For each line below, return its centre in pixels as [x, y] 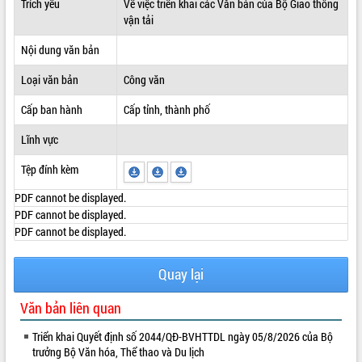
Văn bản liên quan [71, 307]
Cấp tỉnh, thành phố [166, 109]
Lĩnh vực [39, 139]
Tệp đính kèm [49, 169]
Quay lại [181, 274]
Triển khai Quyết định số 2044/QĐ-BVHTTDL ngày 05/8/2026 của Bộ [183, 336]
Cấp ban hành [51, 109]
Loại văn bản [49, 79]
